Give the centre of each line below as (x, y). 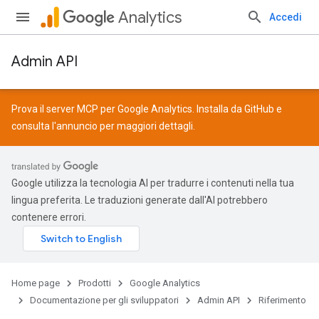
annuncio (77, 126)
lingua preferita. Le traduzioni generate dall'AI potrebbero (140, 200)
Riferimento (282, 300)
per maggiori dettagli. (146, 126)
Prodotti (95, 283)
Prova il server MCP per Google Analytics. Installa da (128, 109)
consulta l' (34, 126)
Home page (36, 283)
